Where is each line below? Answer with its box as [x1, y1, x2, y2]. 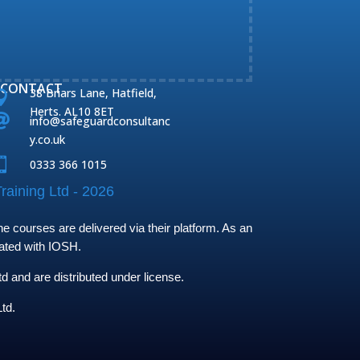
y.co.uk [30, 132, 66, 148]
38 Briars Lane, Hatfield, [30, 85, 157, 101]
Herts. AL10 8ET [30, 104, 115, 120]
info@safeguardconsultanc [30, 113, 171, 129]
